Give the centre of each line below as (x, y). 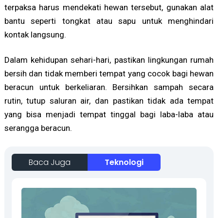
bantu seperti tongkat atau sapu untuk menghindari (109, 21)
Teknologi (124, 163)
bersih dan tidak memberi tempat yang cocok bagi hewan (109, 74)
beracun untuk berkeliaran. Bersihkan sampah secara (109, 87)
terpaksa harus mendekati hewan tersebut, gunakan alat (109, 8)
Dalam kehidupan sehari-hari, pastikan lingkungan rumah (109, 60)
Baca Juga (49, 163)
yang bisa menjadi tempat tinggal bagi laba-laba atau (109, 115)
